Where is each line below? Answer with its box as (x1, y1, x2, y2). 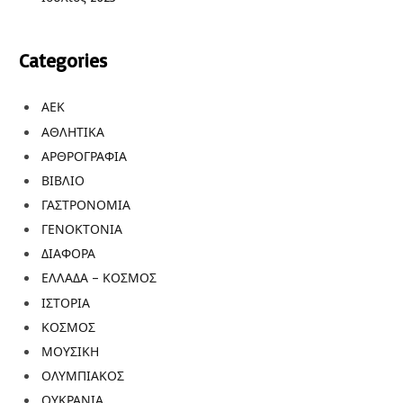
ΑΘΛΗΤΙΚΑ (41, 123, 104, 139)
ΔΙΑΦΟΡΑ (41, 246, 95, 262)
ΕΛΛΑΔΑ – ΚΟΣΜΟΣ (41, 270, 157, 286)
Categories (19, 49, 107, 73)
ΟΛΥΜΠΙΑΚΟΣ (41, 368, 124, 384)
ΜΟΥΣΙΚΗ (41, 343, 99, 359)
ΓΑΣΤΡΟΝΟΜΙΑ (41, 197, 130, 213)
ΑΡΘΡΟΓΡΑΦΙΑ (41, 148, 127, 164)
